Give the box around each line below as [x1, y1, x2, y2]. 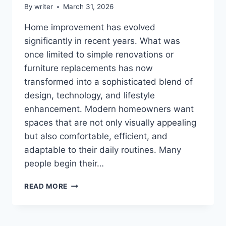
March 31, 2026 [63, 3, 114, 11]
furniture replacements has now [24, 63, 153, 74]
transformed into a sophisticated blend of [24, 77, 193, 87]
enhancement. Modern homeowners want [24, 104, 194, 115]
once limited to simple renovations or [24, 49, 174, 60]
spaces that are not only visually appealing [24, 118, 196, 128]
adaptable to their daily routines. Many [24, 145, 181, 155]
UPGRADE [67, 190, 103, 199]
